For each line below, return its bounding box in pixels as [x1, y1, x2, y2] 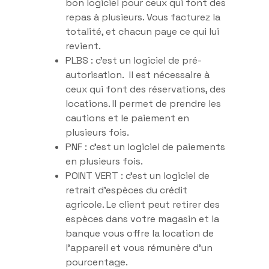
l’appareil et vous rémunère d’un [65, 241, 213, 254]
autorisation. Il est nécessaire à [65, 68, 210, 81]
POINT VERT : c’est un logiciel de [65, 169, 210, 182]
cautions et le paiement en [65, 111, 189, 124]
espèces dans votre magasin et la [65, 212, 219, 225]
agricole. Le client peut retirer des [65, 198, 220, 211]
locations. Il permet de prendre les [65, 97, 221, 110]
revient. [65, 39, 101, 52]
